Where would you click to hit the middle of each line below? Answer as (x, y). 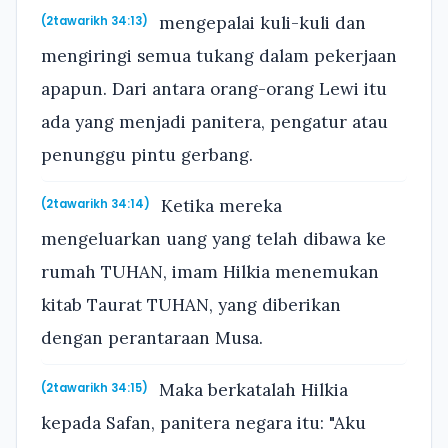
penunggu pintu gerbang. (147, 154)
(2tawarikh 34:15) (94, 387)
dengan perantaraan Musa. (152, 338)
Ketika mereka (219, 206)
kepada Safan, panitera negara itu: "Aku (203, 422)
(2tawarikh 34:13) (94, 20)
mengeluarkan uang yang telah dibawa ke (213, 239)
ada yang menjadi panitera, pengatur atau (214, 121)
